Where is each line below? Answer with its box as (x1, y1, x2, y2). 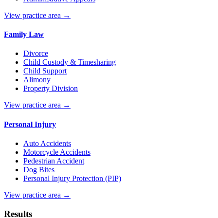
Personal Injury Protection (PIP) (23, 174, 121, 182)
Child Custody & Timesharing (23, 58, 116, 67)
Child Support (23, 67, 67, 75)
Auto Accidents (23, 139, 71, 147)
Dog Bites (23, 165, 54, 174)
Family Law (4, 30, 44, 39)
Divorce (23, 49, 48, 58)
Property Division (23, 84, 78, 93)
